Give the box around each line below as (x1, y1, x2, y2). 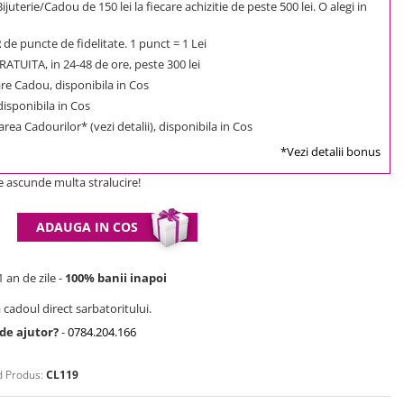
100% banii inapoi (65, 269, 167, 286)
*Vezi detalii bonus (280, 142, 381, 160)
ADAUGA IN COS (36, 217, 138, 235)
